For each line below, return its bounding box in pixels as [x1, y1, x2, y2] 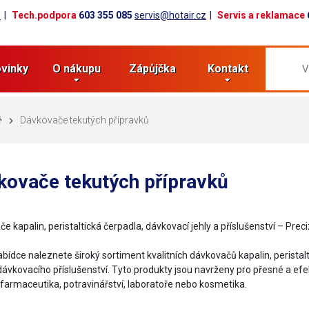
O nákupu [52, 62, 101, 75]
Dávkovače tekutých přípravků [19, 114, 149, 126]
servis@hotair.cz [134, 10, 206, 21]
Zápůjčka [128, 62, 176, 75]
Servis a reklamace [217, 10, 305, 21]
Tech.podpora [12, 10, 77, 21]
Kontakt [207, 62, 248, 75]
